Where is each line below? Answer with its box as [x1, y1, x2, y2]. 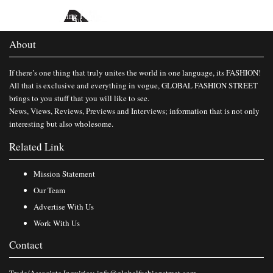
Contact [9, 237, 43, 252]
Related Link [9, 139, 65, 154]
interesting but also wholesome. [9, 118, 113, 129]
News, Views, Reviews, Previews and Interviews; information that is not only [9, 105, 260, 116]
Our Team [34, 184, 65, 196]
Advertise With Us [34, 200, 94, 212]
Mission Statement [34, 168, 95, 179]
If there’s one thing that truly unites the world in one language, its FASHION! [9, 66, 261, 78]
